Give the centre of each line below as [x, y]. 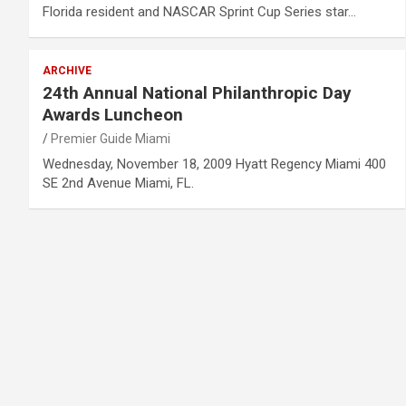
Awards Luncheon [113, 114]
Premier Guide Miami [111, 138]
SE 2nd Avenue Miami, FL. [118, 183]
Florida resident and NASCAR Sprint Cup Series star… [199, 11]
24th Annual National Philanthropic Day [197, 92]
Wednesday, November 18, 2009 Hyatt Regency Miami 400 [214, 164]
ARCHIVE [67, 70]
